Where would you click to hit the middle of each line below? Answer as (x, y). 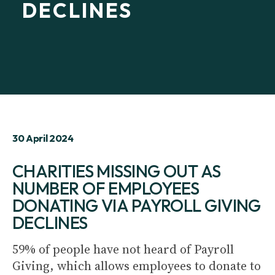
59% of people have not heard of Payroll (123, 249)
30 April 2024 (43, 138)
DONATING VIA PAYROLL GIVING (137, 205)
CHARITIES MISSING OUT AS (117, 171)
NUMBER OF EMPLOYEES (106, 188)
